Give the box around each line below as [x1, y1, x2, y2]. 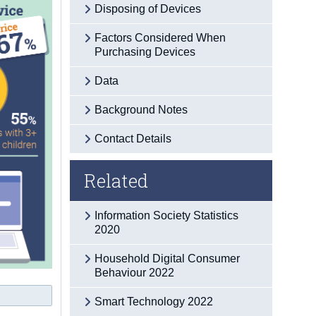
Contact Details [95, 132, 172, 145]
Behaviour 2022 [95, 266, 175, 279]
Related [84, 168, 149, 193]
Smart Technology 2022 [95, 295, 214, 308]
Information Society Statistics [95, 209, 239, 221]
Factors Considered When [95, 31, 226, 44]
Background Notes [95, 103, 188, 116]
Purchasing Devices [95, 45, 196, 58]
